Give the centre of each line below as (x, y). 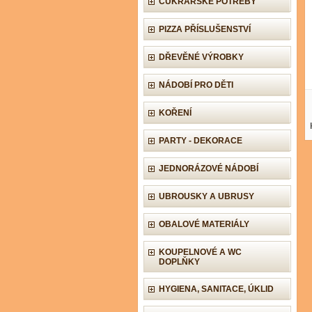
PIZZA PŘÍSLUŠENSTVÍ (205, 29)
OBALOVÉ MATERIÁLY (204, 224)
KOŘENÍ (175, 113)
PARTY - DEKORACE (201, 141)
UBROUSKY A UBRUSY (206, 196)
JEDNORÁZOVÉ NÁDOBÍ (209, 169)
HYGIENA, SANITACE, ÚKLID (216, 289)
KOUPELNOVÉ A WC (200, 252)
